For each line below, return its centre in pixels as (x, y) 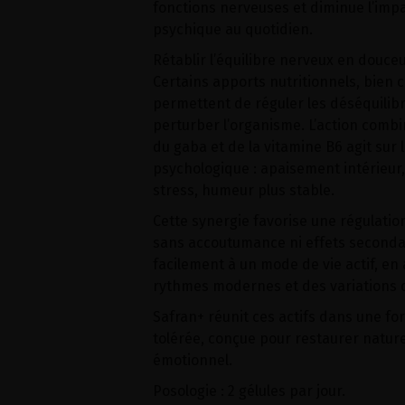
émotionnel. (192, 360)
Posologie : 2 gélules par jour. (249, 391)
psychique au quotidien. (232, 29)
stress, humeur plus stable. (243, 190)
